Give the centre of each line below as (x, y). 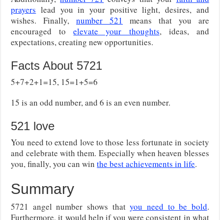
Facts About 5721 (57, 65)
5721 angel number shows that (70, 206)
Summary (43, 189)
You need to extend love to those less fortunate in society (110, 142)
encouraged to (42, 31)
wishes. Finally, (44, 20)
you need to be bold (168, 206)
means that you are (166, 20)
